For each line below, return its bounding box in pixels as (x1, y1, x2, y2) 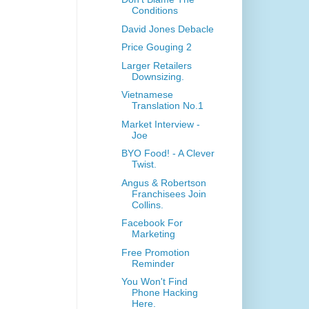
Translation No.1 (131, 100, 203, 112)
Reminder (131, 257, 175, 269)
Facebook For (121, 217, 183, 229)
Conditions (131, 5, 178, 17)
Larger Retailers (121, 59, 192, 71)
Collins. (131, 199, 163, 210)
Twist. (131, 159, 157, 170)
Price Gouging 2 (121, 41, 192, 53)
